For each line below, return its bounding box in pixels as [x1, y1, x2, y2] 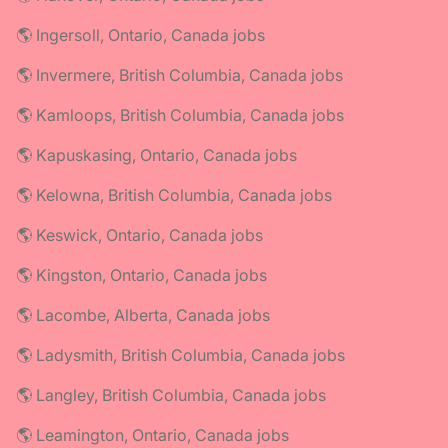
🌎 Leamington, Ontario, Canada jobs [16, 424, 289, 445]
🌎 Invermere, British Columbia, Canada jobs [16, 64, 343, 85]
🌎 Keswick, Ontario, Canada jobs [16, 224, 263, 245]
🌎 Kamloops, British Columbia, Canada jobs [16, 104, 344, 125]
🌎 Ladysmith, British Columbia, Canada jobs [16, 344, 345, 365]
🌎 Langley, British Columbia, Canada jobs [16, 384, 326, 405]
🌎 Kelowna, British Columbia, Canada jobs [16, 184, 332, 205]
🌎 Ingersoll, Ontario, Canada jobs [16, 24, 265, 45]
